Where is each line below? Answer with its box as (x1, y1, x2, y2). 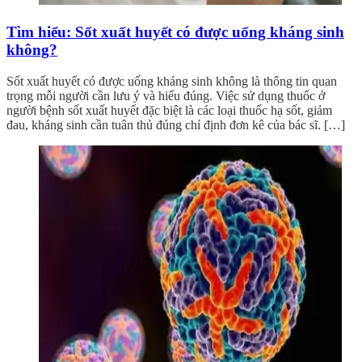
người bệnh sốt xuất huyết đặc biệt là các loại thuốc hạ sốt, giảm (6, 103, 332, 117)
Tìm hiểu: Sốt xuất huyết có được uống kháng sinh (6, 23, 344, 40)
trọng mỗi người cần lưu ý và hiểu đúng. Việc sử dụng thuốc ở (6, 88, 325, 103)
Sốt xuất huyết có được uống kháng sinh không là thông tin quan (6, 74, 337, 88)
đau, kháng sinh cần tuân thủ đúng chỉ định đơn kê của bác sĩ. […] (6, 117, 345, 132)
